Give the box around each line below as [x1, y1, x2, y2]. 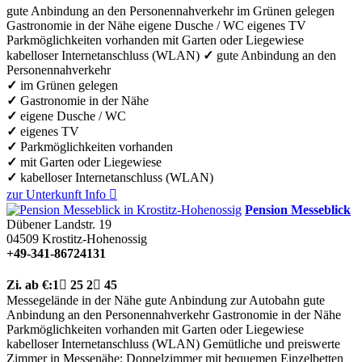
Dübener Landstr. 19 [6, 217, 112, 231]
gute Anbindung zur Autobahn [145, 293, 300, 307]
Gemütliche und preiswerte [203, 336, 340, 351]
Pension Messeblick [245, 202, 351, 217]
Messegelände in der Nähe [6, 293, 141, 307]
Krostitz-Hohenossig [42, 231, 147, 246]
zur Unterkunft [6, 187, 82, 201]
